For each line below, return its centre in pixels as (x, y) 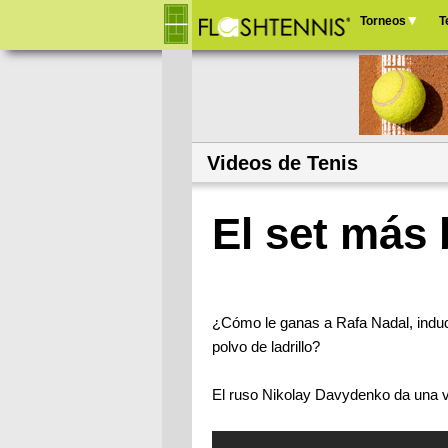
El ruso (237, 395)
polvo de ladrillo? (266, 347)
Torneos (383, 21)
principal (387, 79)
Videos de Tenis (282, 163)
